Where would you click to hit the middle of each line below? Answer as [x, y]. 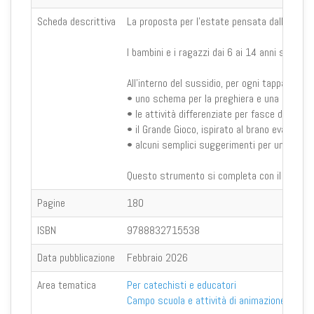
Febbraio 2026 [157, 257]
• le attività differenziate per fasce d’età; [214, 114]
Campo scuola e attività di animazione [206, 300]
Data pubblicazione [76, 257]
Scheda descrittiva [76, 21]
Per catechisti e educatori [182, 285]
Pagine [51, 203]
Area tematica [67, 285]
